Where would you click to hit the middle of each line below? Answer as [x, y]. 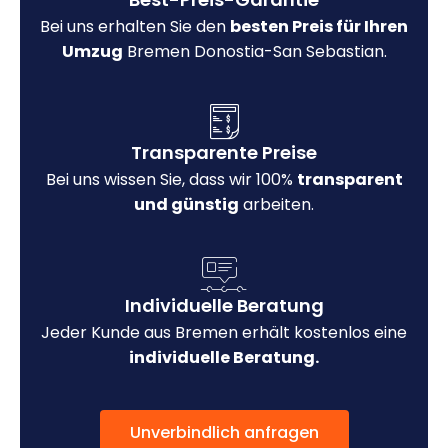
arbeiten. [276, 204]
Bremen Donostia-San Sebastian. [254, 51]
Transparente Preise [224, 152]
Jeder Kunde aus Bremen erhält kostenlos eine [224, 332]
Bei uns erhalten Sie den [135, 26]
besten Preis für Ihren [319, 26]
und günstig [186, 204]
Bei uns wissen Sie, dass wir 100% [171, 179]
